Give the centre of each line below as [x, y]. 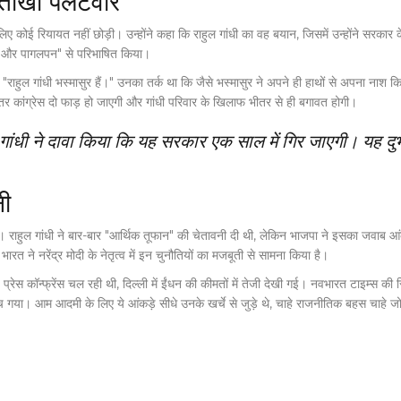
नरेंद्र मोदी [61, 256]
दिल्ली [135, 284]
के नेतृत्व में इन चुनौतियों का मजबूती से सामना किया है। [206, 256]
